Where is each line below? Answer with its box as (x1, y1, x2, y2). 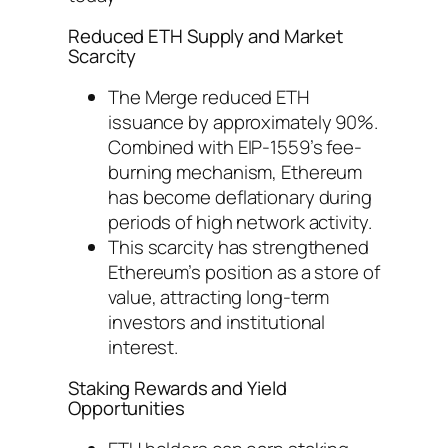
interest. (108, 333, 179, 360)
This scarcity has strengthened (108, 233, 369, 260)
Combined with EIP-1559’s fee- (108, 133, 363, 160)
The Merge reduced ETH (108, 83, 309, 110)
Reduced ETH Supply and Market (68, 23, 344, 50)
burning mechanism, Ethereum (108, 158, 363, 185)
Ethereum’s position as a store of (108, 258, 380, 285)
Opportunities (68, 395, 185, 422)
